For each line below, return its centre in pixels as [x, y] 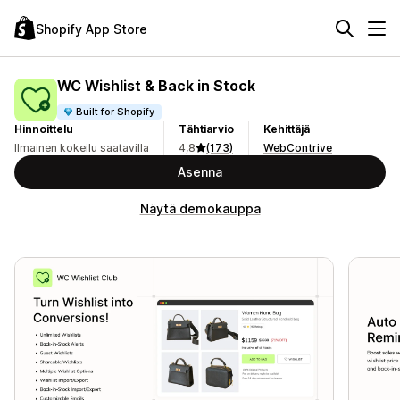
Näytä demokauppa [200, 208]
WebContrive [298, 148]
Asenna [200, 172]
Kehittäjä [287, 129]
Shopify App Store [92, 29]
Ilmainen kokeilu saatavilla [82, 148]
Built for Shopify [116, 111]
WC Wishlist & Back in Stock [156, 85]
